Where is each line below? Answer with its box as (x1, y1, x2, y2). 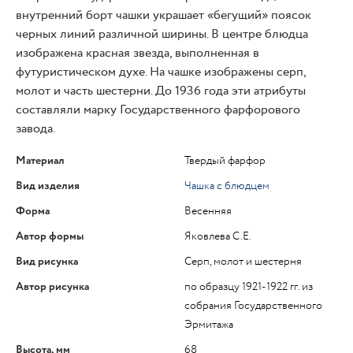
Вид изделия (16, 177, 80, 194)
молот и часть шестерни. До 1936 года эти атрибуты (16, 81, 306, 100)
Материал (16, 152, 65, 169)
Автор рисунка (16, 278, 89, 295)
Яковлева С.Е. (184, 228, 251, 244)
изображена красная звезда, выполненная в (16, 43, 259, 62)
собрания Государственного (184, 297, 322, 314)
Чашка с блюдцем (184, 177, 269, 194)
